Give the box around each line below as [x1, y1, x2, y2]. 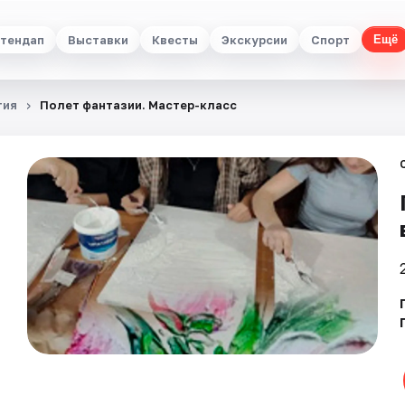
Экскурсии [221, 32, 287, 47]
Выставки [68, 32, 128, 47]
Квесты [152, 32, 198, 47]
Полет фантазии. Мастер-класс [40, 98, 237, 112]
